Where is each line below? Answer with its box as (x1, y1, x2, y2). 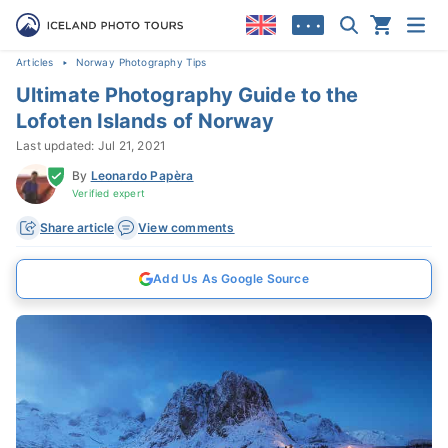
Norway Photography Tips (83, 56, 207, 68)
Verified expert (72, 187, 145, 199)
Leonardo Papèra (90, 168, 194, 183)
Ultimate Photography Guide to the (16, 83, 359, 107)
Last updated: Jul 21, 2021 (16, 138, 167, 153)
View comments (138, 220, 235, 235)
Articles (23, 56, 54, 68)
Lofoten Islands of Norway (16, 109, 275, 133)
